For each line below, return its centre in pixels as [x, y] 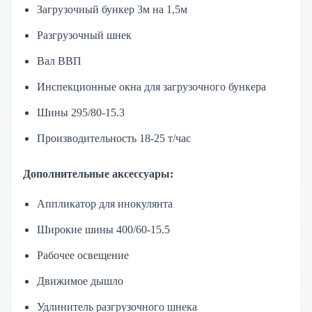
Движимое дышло [80, 281]
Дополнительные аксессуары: [98, 173]
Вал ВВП [59, 61]
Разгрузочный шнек [84, 35]
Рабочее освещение [83, 255]
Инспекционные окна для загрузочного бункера [151, 86]
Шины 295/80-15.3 [80, 112]
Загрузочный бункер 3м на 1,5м [112, 9]
